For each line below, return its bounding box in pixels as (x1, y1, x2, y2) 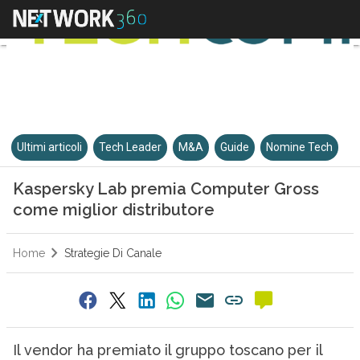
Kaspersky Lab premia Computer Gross (12, 179, 319, 198)
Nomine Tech (266, 141, 333, 153)
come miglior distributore (12, 200, 215, 219)
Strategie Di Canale (63, 247, 162, 260)
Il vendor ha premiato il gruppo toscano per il (12, 342, 322, 358)
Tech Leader (99, 141, 162, 153)
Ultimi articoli (17, 141, 83, 153)
